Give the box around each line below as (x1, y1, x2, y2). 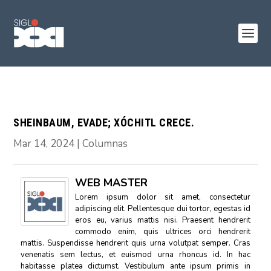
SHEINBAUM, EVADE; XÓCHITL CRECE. (13, 116, 195, 129)
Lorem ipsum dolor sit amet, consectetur (75, 192, 250, 203)
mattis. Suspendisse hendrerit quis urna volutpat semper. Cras (21, 238, 250, 249)
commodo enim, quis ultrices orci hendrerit (75, 226, 250, 237)
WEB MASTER (75, 175, 148, 190)
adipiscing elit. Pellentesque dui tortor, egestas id (75, 203, 250, 214)
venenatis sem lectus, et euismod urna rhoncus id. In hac (21, 249, 250, 260)
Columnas (82, 137, 128, 151)
